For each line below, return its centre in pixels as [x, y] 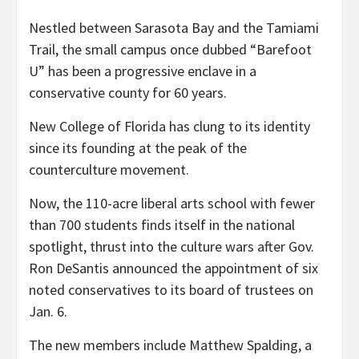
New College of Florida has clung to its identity [169, 126]
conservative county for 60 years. [128, 92]
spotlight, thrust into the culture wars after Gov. [171, 246]
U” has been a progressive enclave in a [143, 71]
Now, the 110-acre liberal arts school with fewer [172, 203]
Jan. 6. [48, 311]
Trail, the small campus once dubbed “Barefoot [170, 49]
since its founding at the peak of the [138, 147]
